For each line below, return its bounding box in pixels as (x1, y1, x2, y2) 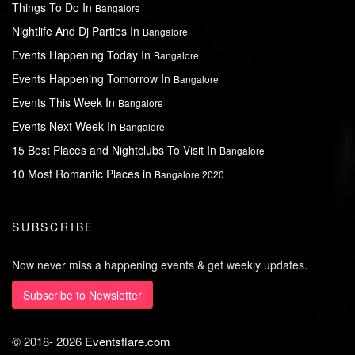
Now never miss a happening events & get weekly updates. (12, 257, 307, 273)
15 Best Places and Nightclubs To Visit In (12, 142, 219, 158)
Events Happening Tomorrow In (12, 71, 174, 87)
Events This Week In (12, 94, 118, 111)
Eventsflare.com (85, 333, 170, 350)
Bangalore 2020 (155, 167, 224, 181)
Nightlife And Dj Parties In (12, 23, 143, 40)
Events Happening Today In (12, 47, 154, 63)
